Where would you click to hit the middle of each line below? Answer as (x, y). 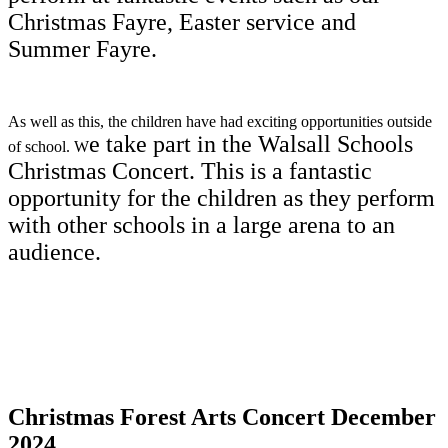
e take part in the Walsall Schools (251, 143)
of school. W (48, 146)
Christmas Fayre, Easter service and (182, 21)
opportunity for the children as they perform (221, 197)
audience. (57, 251)
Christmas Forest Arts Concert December (222, 417)
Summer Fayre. (85, 48)
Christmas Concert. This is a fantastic (190, 170)
